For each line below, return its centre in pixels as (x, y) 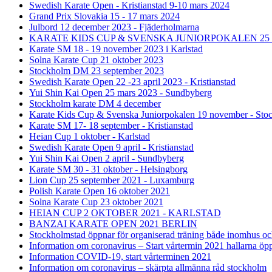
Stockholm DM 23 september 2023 (97, 70)
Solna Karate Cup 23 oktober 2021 (96, 202)
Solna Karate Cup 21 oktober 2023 (96, 59)
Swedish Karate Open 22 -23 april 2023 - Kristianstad (132, 81)
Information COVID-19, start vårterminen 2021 (120, 256)
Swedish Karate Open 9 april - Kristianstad (111, 147)
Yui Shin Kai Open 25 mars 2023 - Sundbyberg (121, 92)
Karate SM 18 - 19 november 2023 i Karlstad (116, 49)
